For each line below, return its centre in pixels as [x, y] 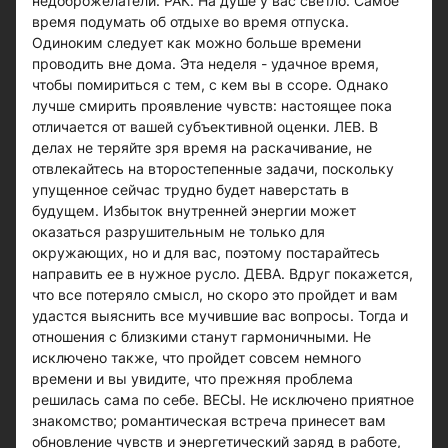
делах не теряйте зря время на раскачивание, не [202, 147]
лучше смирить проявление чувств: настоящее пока [212, 105]
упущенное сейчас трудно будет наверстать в [190, 189]
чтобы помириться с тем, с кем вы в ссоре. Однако [210, 84]
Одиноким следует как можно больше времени [196, 42]
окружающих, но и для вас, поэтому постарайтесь [206, 252]
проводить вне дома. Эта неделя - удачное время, [205, 63]
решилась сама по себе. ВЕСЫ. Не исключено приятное [223, 399]
